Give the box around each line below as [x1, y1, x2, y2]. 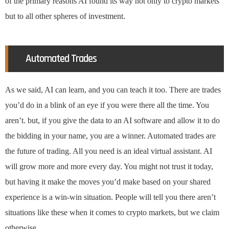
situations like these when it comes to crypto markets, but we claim [5, 208, 219, 217]
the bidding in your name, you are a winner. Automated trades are [5, 131, 216, 141]
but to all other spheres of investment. [5, 12, 125, 21]
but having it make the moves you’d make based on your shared [5, 177, 211, 187]
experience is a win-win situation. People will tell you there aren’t [5, 193, 216, 202]
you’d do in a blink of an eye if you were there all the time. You [5, 101, 209, 110]
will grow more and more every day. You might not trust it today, [5, 162, 213, 171]
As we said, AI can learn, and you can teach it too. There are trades [5, 85, 221, 95]
